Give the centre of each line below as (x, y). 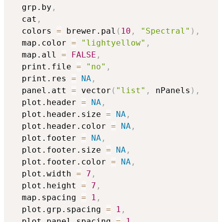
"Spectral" (166, 31)
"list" (131, 90)
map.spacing (47, 197)
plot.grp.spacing (59, 209)
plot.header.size (59, 114)
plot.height (47, 185)
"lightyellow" (113, 43)
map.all (37, 55)
